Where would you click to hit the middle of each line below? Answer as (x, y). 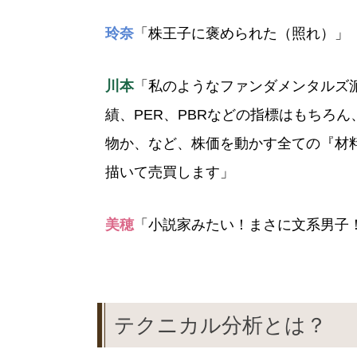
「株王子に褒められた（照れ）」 (241, 33)
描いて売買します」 (170, 172)
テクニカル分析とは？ (220, 325)
